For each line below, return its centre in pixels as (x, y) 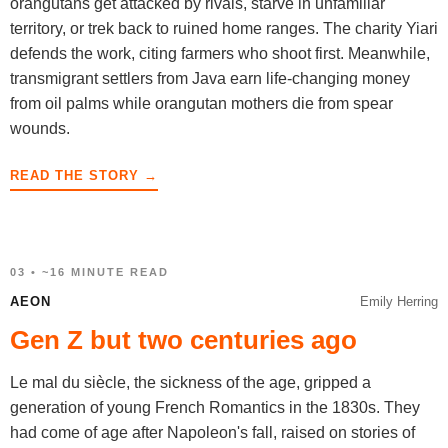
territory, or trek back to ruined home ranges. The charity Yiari (224, 28)
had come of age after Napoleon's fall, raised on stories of (212, 432)
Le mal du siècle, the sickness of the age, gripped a (190, 382)
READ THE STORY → (84, 175)
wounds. (40, 128)
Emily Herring (399, 301)
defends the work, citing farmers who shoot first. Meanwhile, (220, 53)
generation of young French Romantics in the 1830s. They (215, 407)
